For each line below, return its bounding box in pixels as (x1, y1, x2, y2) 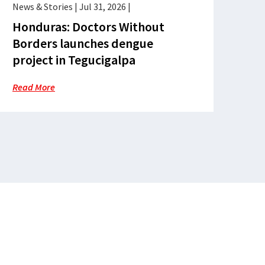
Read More (12, 81, 55, 93)
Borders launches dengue (12, 35, 153, 51)
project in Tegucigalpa (12, 51, 135, 68)
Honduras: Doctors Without (12, 18, 164, 35)
